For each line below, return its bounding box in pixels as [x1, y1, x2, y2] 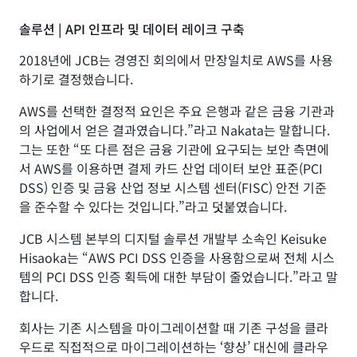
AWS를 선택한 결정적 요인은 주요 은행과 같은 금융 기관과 [19, 100, 335, 120]
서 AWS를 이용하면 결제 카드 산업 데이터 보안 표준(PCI [19, 158, 323, 178]
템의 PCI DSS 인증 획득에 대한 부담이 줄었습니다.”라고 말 [19, 266, 338, 286]
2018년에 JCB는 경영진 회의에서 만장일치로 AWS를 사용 [19, 49, 333, 69]
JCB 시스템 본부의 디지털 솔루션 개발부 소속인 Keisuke [19, 228, 327, 248]
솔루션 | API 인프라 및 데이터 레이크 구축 [19, 18, 245, 38]
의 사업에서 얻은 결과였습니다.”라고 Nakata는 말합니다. [19, 120, 330, 139]
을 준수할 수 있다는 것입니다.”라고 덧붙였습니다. [19, 196, 287, 216]
